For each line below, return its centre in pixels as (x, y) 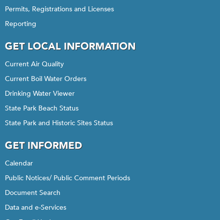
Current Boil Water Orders (46, 79)
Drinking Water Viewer (40, 94)
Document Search (33, 193)
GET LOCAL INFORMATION (70, 46)
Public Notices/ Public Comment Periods (68, 178)
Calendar (19, 163)
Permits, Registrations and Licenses (59, 9)
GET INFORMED (43, 146)
